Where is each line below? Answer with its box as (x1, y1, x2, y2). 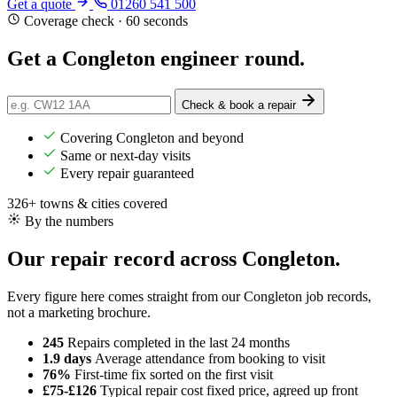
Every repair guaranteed (57, 166, 194, 182)
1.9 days (43, 351, 95, 367)
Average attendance (95, 351, 205, 367)
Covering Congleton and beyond (57, 130, 244, 146)
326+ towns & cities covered (7, 196, 167, 212)
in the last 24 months (175, 335, 290, 351)
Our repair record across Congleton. (7, 247, 340, 271)
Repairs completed (67, 335, 171, 351)
